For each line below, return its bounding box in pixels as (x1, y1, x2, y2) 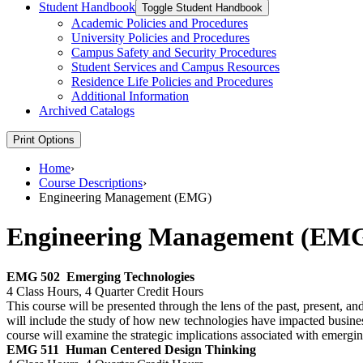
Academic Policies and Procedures (71, 15, 248, 30)
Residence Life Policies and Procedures (71, 74, 273, 88)
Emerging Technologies (66, 269, 194, 284)
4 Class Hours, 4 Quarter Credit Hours (6, 284, 203, 298)
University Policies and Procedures (71, 30, 250, 45)
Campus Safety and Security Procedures (71, 45, 276, 59)
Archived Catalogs (39, 103, 135, 117)
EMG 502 (6, 269, 60, 284)
